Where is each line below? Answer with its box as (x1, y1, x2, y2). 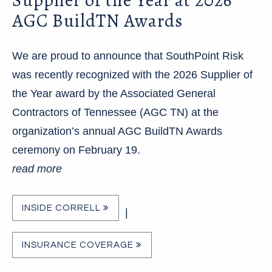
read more (12, 163, 62, 175)
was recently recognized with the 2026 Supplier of (12, 69, 253, 81)
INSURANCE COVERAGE (22, 240, 136, 250)
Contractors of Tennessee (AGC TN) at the (12, 106, 219, 119)
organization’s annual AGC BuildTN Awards (12, 125, 222, 138)
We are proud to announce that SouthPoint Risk (12, 50, 243, 63)
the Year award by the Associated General (12, 87, 216, 100)
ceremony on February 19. (12, 144, 140, 157)
